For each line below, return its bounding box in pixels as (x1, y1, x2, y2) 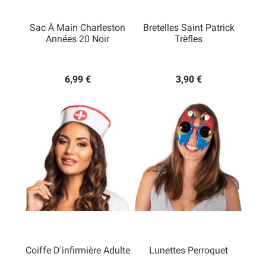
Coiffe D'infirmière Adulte (25, 245, 130, 256)
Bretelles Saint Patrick (142, 22, 235, 34)
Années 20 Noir (46, 33, 109, 45)
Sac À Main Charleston (30, 22, 125, 34)
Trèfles (175, 33, 202, 45)
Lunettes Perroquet (149, 245, 228, 256)
